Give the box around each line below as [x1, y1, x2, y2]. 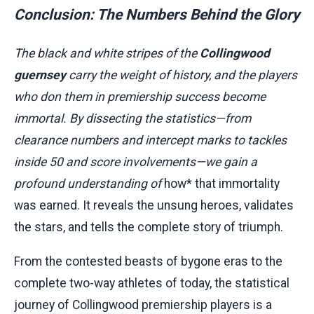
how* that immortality [164, 176, 280, 191]
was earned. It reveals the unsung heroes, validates [14, 198, 294, 212]
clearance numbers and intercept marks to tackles [14, 132, 287, 147]
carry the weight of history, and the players [66, 67, 297, 82]
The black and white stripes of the [14, 46, 200, 60]
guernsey [14, 67, 66, 82]
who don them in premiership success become [14, 89, 266, 104]
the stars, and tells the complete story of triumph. [14, 219, 283, 234]
